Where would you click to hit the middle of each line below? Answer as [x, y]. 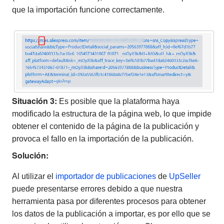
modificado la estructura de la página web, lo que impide [112, 113]
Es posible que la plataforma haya [118, 101]
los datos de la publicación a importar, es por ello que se [111, 213]
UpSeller [185, 176]
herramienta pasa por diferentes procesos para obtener [109, 201]
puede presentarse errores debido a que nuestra [97, 188]
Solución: [30, 155]
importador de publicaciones [106, 176]
